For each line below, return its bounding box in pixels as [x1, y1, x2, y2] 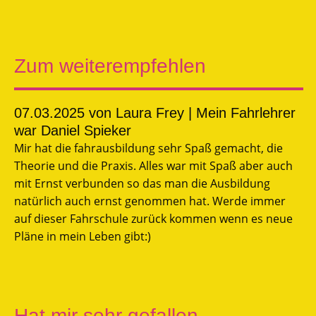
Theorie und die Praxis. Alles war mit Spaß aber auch [14, 157, 293, 174]
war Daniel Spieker [14, 122, 131, 138]
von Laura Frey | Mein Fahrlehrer [85, 104, 296, 121]
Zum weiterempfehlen [14, 54, 206, 77]
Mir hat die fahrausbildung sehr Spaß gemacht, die [14, 140, 283, 156]
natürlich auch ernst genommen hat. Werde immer [14, 193, 286, 209]
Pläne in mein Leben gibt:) [14, 228, 151, 244]
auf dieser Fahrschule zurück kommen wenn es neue [14, 210, 293, 226]
